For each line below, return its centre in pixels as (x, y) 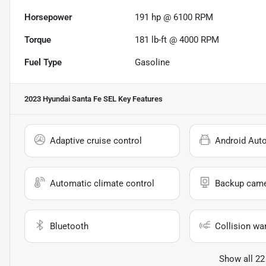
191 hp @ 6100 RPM (174, 18)
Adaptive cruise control (96, 141)
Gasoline (153, 63)
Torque (38, 40)
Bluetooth (69, 227)
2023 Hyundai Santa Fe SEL (70, 99)
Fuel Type (43, 63)
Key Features (140, 99)
